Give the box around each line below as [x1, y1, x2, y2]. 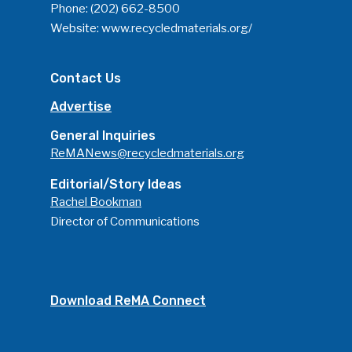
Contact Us [50, 71, 121, 86]
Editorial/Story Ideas [50, 177, 181, 192]
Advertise [50, 99, 112, 114]
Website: [50, 21, 101, 35]
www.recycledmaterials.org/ [101, 21, 252, 35]
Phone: [50, 2, 90, 16]
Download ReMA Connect [50, 293, 206, 308]
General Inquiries [50, 128, 156, 143]
